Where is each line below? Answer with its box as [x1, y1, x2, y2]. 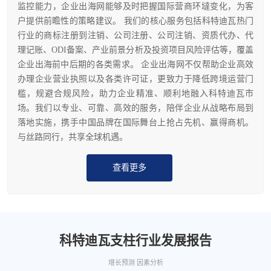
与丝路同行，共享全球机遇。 [18, 132, 128, 142]
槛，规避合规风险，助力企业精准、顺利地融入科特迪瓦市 [18, 88, 253, 98]
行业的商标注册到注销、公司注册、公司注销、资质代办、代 [18, 30, 253, 40]
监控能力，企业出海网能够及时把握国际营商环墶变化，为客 [18, 1, 253, 11]
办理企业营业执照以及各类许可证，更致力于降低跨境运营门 [18, 74, 253, 83]
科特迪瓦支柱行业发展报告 [59, 233, 212, 249]
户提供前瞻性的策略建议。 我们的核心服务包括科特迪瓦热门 [18, 16, 253, 25]
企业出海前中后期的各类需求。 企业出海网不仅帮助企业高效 [18, 59, 253, 69]
